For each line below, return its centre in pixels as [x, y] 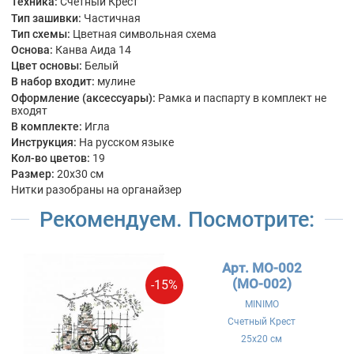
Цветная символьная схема [144, 34]
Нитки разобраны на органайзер [96, 190]
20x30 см [80, 174]
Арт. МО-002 [262, 268]
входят [29, 110]
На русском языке [126, 142]
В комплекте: [47, 126]
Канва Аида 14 [93, 49]
